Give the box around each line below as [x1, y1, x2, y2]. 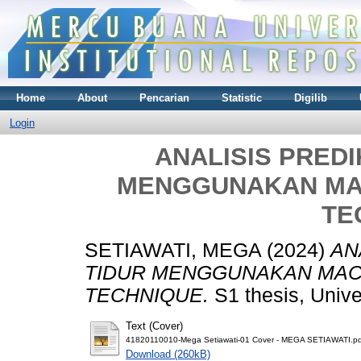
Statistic [222, 91, 262, 104]
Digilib [294, 91, 327, 104]
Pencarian [139, 91, 189, 104]
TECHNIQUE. [85, 284, 209, 307]
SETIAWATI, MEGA [85, 239, 261, 262]
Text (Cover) [126, 320, 183, 333]
